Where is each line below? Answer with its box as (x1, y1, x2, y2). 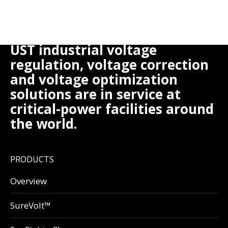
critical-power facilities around (10, 99, 214, 118)
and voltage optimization (10, 70, 178, 89)
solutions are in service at (10, 84, 181, 103)
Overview (10, 175, 47, 187)
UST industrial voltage (10, 40, 157, 59)
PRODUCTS (10, 153, 54, 165)
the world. (10, 114, 77, 133)
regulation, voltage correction (10, 55, 209, 74)
